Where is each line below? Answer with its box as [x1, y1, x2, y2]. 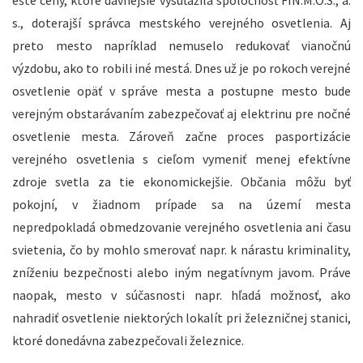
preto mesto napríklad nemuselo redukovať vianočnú [12, 37, 351, 54]
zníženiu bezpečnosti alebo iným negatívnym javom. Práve [12, 264, 351, 281]
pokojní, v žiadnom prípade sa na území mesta [12, 196, 351, 213]
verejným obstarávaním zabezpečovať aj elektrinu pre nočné [12, 105, 351, 122]
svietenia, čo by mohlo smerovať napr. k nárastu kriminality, [12, 241, 351, 258]
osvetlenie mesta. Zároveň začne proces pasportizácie [12, 128, 351, 145]
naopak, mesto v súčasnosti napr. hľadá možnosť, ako [12, 287, 351, 304]
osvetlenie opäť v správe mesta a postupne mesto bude [12, 83, 351, 100]
